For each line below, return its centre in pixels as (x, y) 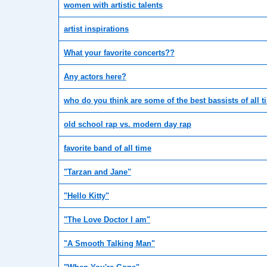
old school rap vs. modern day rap (128, 125)
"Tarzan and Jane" (97, 172)
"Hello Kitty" (86, 196)
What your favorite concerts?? (119, 53)
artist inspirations (96, 29)
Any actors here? (95, 77)
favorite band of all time (108, 148)
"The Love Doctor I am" (107, 220)
